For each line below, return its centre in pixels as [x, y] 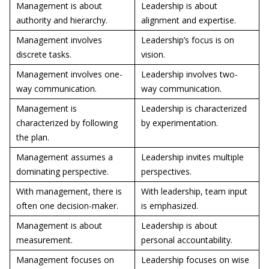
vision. [153, 54]
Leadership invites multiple [192, 157]
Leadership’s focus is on [188, 40]
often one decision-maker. [67, 206]
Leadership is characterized [194, 108]
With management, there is [69, 191]
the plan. [33, 137]
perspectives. [166, 171]
